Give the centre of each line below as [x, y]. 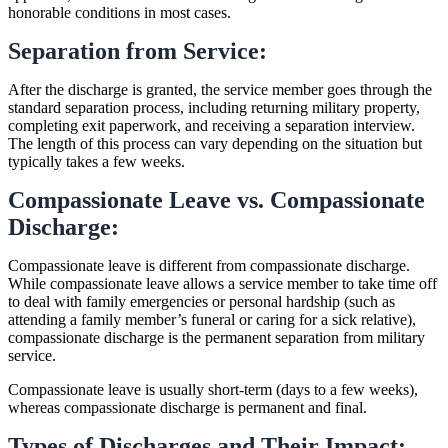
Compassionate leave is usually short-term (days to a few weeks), [213, 389]
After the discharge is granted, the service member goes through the [220, 89]
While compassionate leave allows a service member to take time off [222, 283]
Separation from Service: [137, 50]
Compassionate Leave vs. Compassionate [216, 199]
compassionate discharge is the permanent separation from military [216, 337]
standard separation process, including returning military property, [214, 107]
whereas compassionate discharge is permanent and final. [187, 407]
